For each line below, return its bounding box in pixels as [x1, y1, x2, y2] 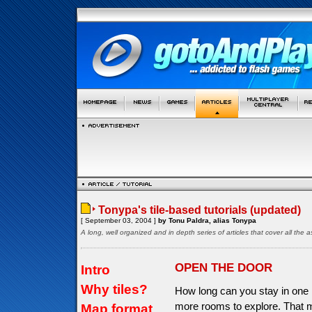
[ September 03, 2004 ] [81, 217, 156, 224]
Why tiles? [81, 282, 148, 297]
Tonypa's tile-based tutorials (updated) [98, 204, 301, 216]
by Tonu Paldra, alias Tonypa [156, 217, 256, 224]
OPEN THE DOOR [175, 261, 272, 274]
